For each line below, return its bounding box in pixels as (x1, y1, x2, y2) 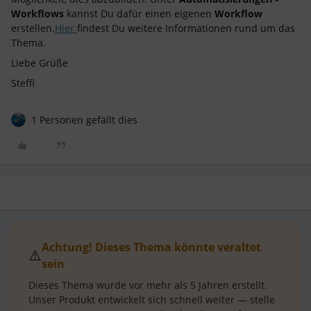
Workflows (11, 7, 64, 20)
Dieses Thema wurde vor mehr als (28, 278, 190, 292)
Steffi (11, 76, 35, 90)
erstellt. (229, 278, 267, 292)
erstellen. (11, 22, 55, 35)
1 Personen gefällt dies (31, 113, 137, 126)
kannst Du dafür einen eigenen (64, 7, 215, 20)
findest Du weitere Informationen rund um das (77, 22, 295, 35)
